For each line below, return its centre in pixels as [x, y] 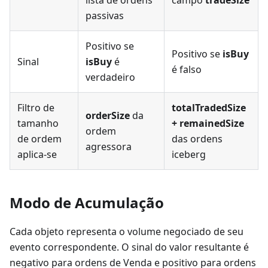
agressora [109, 146]
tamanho [38, 123]
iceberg [189, 154]
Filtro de [36, 107]
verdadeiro [110, 77]
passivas [105, 15]
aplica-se [37, 154]
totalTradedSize [209, 107]
